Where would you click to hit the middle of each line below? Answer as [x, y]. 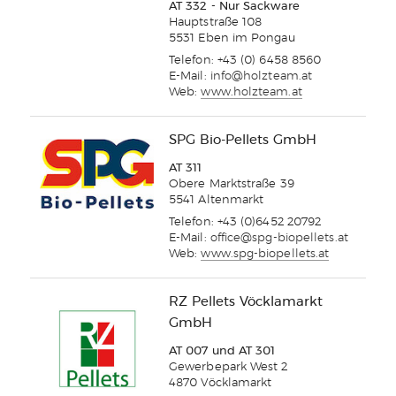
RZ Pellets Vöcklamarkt [246, 302]
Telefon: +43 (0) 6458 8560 [245, 61]
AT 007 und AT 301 [222, 352]
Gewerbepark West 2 [228, 368]
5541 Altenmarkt [217, 201]
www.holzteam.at [251, 93]
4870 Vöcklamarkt [221, 384]
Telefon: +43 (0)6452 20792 [245, 223]
